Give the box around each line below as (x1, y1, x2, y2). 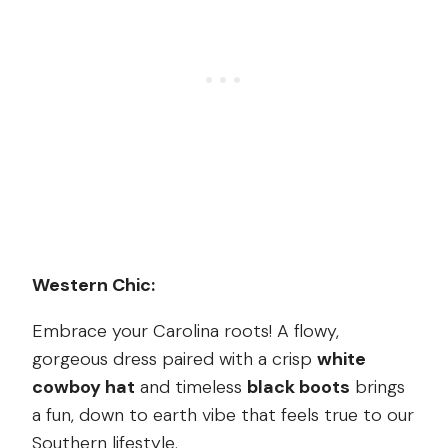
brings (350, 374, 405, 399)
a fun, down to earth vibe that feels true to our (32, 402, 414, 427)
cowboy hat (32, 374, 135, 399)
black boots (247, 374, 350, 399)
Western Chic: (32, 272, 155, 297)
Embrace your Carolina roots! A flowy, (32, 318, 339, 343)
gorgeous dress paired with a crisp (32, 346, 317, 371)
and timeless (135, 374, 247, 399)
